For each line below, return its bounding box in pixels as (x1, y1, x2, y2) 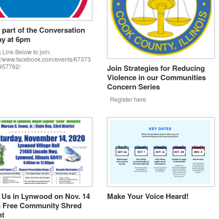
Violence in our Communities (107, 71, 206, 83)
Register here (107, 94, 146, 103)
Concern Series (107, 81, 160, 92)
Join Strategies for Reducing (107, 62, 205, 73)
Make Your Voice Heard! (107, 190, 189, 201)
